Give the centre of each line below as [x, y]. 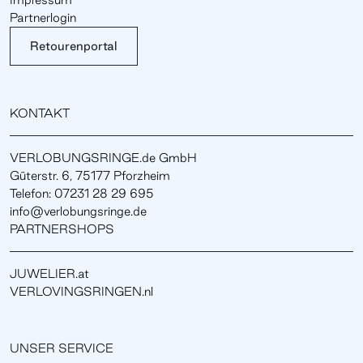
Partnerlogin [43, 17]
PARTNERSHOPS [62, 228]
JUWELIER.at [49, 273]
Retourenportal [74, 45]
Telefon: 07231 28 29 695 [82, 193]
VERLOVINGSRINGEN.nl [81, 291]
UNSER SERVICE [62, 348]
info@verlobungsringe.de [78, 211]
